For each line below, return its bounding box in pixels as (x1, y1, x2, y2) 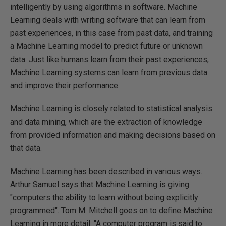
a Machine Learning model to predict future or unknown (10, 41, 203, 51)
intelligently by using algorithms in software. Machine (10, 2, 197, 12)
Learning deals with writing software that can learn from (10, 15, 205, 25)
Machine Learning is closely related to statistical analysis (10, 104, 212, 114)
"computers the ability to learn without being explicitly (10, 193, 198, 202)
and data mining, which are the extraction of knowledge (10, 117, 202, 127)
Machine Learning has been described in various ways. (10, 166, 202, 176)
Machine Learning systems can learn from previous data (10, 68, 207, 77)
